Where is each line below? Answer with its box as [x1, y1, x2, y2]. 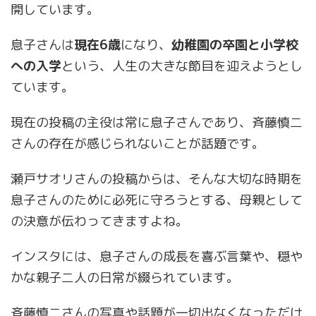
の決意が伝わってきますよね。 [11, 212, 188, 231]
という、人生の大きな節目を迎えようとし [61, 57, 303, 75]
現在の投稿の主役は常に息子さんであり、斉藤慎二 [11, 114, 303, 132]
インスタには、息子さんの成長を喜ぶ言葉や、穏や [11, 248, 303, 266]
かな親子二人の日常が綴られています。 [11, 269, 239, 287]
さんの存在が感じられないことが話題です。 [11, 135, 265, 153]
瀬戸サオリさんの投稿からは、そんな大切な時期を [11, 170, 303, 188]
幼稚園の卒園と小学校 [171, 36, 298, 54]
